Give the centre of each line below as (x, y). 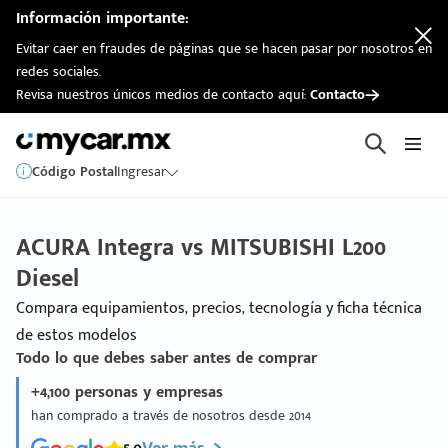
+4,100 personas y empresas (127, 392)
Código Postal (74, 171)
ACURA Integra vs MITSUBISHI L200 (201, 248)
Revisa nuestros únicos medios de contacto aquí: (163, 94)
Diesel (47, 279)
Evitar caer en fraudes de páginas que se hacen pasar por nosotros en (224, 48)
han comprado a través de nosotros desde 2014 (171, 415)
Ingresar (141, 171)
